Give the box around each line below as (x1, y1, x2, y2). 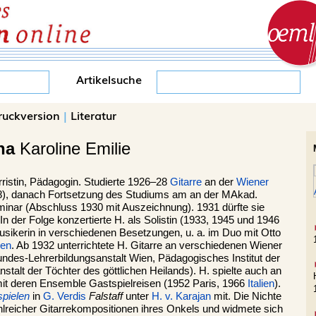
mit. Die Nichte (211, 291, 281, 302)
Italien (248, 278, 274, 289)
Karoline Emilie (15, 140, 130, 158)
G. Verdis (43, 291, 86, 302)
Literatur (71, 107, 116, 123)
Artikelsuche (76, 71, 142, 87)
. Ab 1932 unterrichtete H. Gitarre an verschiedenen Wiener (11, 240, 282, 251)
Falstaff (86, 291, 123, 302)
